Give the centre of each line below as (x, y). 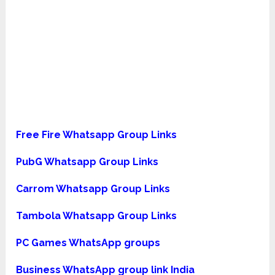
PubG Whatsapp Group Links (87, 162)
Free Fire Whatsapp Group (83, 135)
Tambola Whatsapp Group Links (97, 216)
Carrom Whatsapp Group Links (93, 189)
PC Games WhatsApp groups (88, 243)
